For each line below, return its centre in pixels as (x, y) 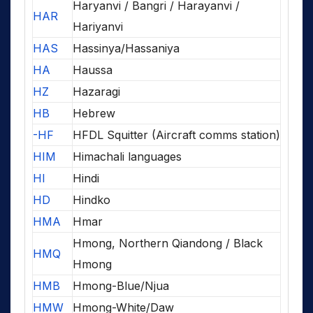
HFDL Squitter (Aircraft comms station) (176, 135)
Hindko (92, 200)
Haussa (93, 70)
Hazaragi (96, 92)
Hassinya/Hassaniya (126, 49)
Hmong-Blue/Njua (121, 286)
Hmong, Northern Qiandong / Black (168, 243)
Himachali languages (127, 157)
